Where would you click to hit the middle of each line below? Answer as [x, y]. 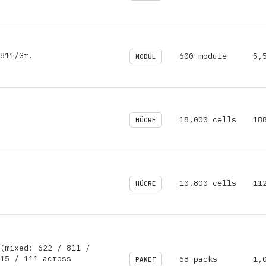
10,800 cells [208, 183]
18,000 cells [208, 119]
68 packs [198, 259]
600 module [203, 56]
